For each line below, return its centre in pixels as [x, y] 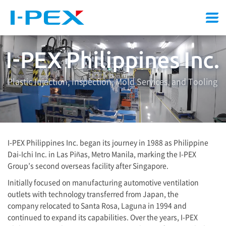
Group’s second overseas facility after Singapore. [88, 165]
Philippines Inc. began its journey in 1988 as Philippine [117, 142]
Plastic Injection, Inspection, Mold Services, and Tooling [112, 81]
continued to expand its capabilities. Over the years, [94, 217]
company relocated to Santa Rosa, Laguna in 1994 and [97, 205]
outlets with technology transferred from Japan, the [93, 193]
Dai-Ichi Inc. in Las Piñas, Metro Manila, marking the [93, 154]
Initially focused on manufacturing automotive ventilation [103, 182]
